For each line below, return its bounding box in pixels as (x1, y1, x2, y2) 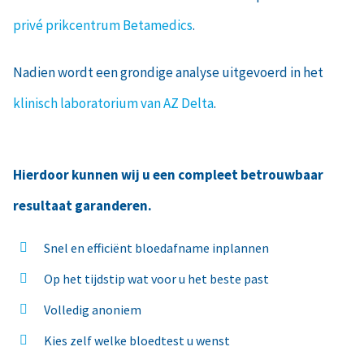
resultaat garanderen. (12, 196, 152, 214)
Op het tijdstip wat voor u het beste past (43, 270, 269, 287)
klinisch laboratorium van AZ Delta (12, 93, 214, 112)
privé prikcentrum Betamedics (12, 15, 193, 34)
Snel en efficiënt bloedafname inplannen (43, 239, 269, 256)
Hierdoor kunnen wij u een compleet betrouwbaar (12, 165, 323, 184)
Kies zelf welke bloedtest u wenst (43, 331, 230, 349)
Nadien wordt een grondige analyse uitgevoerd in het (12, 63, 323, 81)
